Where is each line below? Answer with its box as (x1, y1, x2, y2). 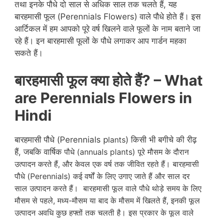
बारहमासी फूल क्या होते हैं (15, 72, 142, 90)
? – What (142, 72, 203, 90)
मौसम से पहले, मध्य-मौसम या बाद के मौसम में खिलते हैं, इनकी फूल (15, 196, 200, 206)
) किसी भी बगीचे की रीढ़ (126, 135, 197, 145)
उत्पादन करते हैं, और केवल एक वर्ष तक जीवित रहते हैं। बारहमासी (15, 159, 199, 169)
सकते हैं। (15, 48, 43, 58)
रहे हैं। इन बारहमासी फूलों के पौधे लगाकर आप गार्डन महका (15, 36, 186, 46)
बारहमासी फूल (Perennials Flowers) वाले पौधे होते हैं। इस (15, 11, 200, 21)
